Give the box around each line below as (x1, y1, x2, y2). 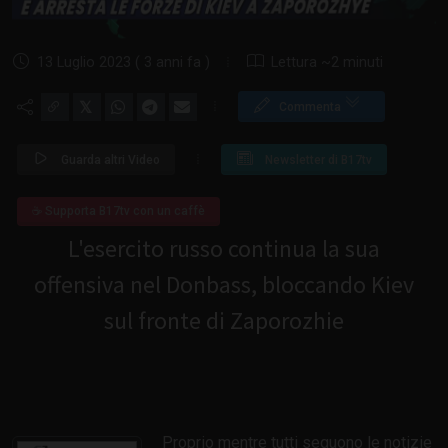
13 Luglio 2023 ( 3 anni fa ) (33, 54, 210, 72)
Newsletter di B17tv (262, 153, 372, 168)
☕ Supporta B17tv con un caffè (32, 204, 205, 219)
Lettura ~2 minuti (267, 54, 383, 72)
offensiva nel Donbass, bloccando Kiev (34, 269, 414, 301)
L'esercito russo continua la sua (68, 233, 380, 265)
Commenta (279, 100, 344, 115)
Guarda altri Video (58, 153, 160, 168)
